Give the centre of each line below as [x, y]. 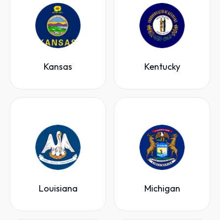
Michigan [162, 189]
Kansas [58, 67]
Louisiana [58, 189]
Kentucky [162, 67]
